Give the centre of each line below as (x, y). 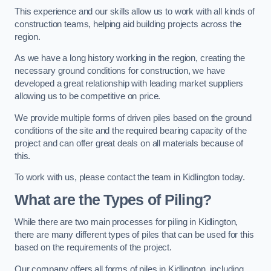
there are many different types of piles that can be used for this (134, 235)
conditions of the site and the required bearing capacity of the (131, 130)
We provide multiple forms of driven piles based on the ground (133, 118)
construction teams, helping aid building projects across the (128, 24)
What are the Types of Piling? (113, 200)
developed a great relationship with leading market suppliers (129, 84)
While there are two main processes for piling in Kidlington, (126, 222)
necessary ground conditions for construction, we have (120, 71)
